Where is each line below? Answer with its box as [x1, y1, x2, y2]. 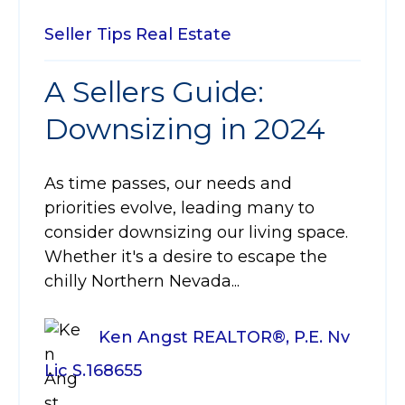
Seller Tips [44, 24, 131, 44]
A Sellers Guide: [44, 74, 264, 109]
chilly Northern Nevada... [44, 271, 240, 291]
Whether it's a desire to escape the [44, 247, 327, 267]
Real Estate [136, 24, 231, 44]
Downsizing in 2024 [44, 111, 325, 146]
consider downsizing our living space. [44, 222, 348, 242]
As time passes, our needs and [44, 174, 292, 193]
